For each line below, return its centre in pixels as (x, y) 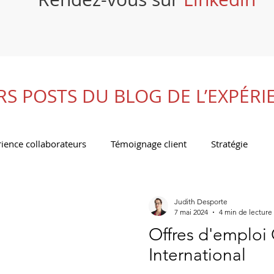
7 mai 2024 (191, 212)
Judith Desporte (201, 202)
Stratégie (229, 143)
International (197, 255)
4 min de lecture (246, 212)
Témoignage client (149, 143)
